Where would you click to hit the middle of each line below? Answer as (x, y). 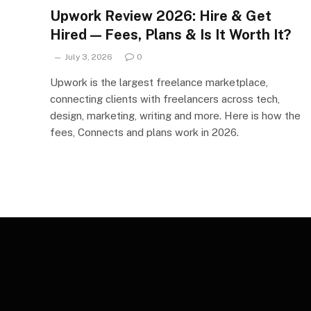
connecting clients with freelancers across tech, (165, 99)
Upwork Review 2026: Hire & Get (161, 16)
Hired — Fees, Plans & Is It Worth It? (170, 34)
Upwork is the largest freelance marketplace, (159, 82)
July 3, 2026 (89, 57)
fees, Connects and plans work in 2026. (144, 132)
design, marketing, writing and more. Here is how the (175, 115)
